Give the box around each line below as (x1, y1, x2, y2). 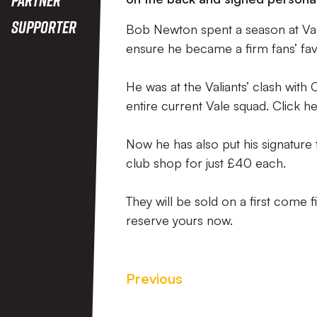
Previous (126, 270, 183, 287)
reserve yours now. (126, 212, 233, 228)
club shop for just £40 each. (126, 155, 286, 171)
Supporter (11, 16, 76, 37)
